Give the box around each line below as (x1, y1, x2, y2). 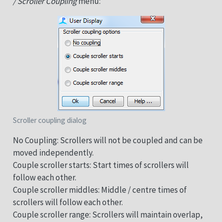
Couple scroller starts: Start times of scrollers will (12, 160, 189, 171)
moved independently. (12, 147, 94, 159)
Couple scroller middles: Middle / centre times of (12, 184, 187, 196)
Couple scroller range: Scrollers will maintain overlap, (12, 209, 203, 221)
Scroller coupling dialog (12, 115, 87, 125)
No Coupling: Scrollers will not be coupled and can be (12, 135, 203, 146)
